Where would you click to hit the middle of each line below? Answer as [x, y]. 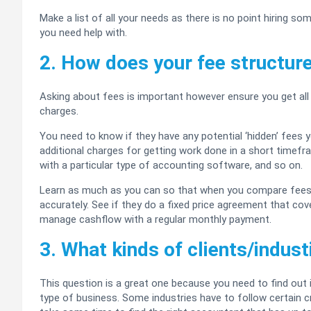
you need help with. [83, 33]
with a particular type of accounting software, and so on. [171, 166]
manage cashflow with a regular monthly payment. [155, 220]
